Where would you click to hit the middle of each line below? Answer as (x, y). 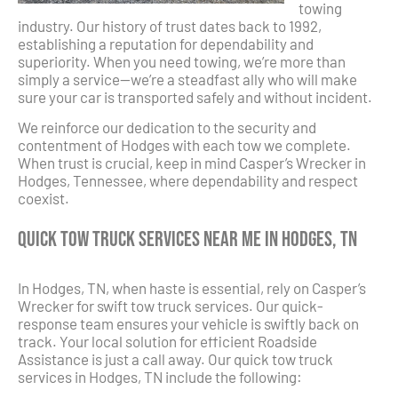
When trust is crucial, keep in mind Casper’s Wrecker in (192, 163)
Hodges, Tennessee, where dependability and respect (188, 181)
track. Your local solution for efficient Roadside (167, 342)
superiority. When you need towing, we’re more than (182, 61)
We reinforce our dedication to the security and (167, 127)
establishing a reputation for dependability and (166, 43)
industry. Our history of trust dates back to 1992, (170, 25)
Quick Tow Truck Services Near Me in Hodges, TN (187, 239)
